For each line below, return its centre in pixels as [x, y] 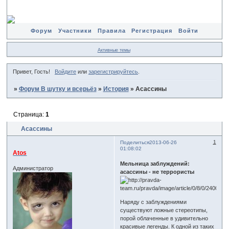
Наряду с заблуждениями [154, 202]
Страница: [29, 114]
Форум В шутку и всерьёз [58, 89]
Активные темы [114, 50]
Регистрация [152, 31]
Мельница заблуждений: [155, 164]
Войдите [65, 72]
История [116, 89]
